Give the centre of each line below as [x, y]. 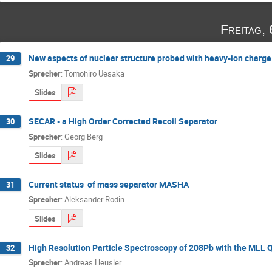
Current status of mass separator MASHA [109, 184]
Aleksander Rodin [94, 199]
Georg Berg [83, 136]
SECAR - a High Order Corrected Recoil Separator [123, 121]
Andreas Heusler [93, 263]
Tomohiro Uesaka [94, 73]
